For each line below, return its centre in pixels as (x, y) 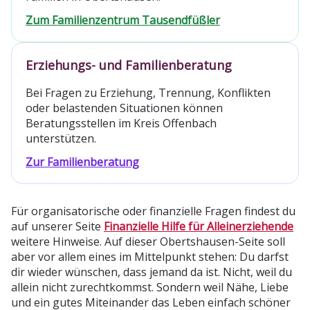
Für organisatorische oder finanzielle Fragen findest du (153, 211)
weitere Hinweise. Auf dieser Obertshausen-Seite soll (148, 241)
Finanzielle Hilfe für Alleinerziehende (199, 226)
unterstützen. (61, 138)
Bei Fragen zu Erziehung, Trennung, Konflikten (148, 92)
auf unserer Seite (57, 226)
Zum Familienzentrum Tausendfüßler (123, 20)
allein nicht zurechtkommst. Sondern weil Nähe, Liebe (150, 287)
